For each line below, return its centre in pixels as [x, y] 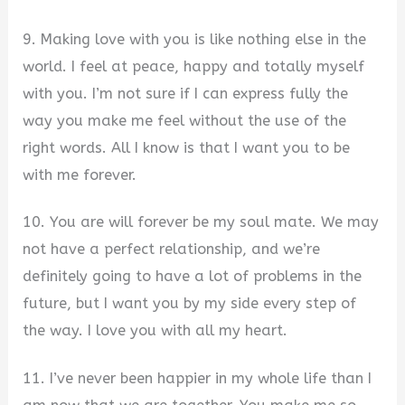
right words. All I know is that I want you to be [187, 147]
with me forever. [80, 174]
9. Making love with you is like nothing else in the [195, 39]
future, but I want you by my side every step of [190, 304]
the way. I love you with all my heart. [155, 331]
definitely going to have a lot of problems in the [193, 277]
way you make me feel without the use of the [185, 120]
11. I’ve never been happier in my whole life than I [198, 379]
